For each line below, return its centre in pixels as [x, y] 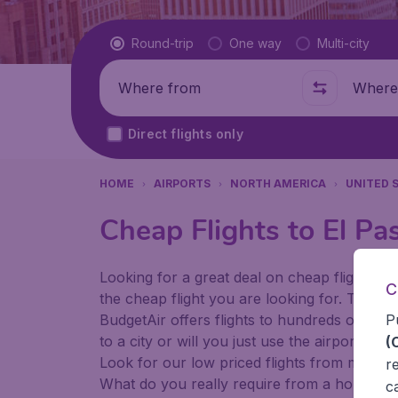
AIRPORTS [182, 183]
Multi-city [343, 43]
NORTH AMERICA [278, 183]
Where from [148, 88]
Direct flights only [186, 134]
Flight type [145, 43]
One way [255, 43]
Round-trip [163, 43]
